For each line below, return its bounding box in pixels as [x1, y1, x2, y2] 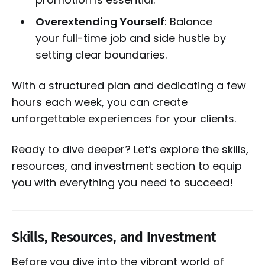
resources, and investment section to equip [12, 159, 242, 174]
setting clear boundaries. [35, 47, 167, 63]
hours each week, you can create [12, 95, 188, 110]
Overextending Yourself [35, 14, 164, 30]
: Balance [164, 14, 212, 30]
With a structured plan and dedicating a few [12, 78, 246, 93]
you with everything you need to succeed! [12, 175, 233, 190]
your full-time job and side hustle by [35, 31, 226, 46]
